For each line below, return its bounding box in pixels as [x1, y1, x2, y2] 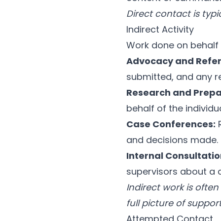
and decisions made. [126, 134, 218, 147]
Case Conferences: [126, 118, 216, 131]
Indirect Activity [126, 23, 194, 36]
